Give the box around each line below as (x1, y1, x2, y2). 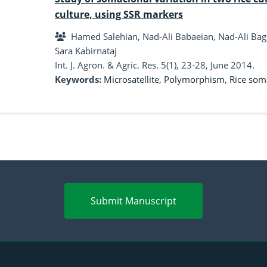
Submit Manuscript (91, 194, 176, 207)
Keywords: (55, 73, 104, 85)
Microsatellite (104, 73, 159, 85)
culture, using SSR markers (55, 8, 183, 21)
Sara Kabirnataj (55, 45, 117, 57)
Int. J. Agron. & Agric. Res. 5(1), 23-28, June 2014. (55, 59, 254, 71)
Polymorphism (164, 73, 225, 85)
